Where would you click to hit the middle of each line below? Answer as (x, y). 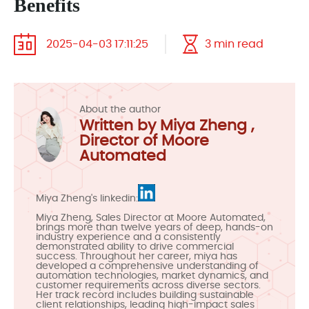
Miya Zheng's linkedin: (87, 199)
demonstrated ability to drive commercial (135, 247)
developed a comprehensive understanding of (147, 266)
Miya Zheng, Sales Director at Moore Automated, (151, 218)
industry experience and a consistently (128, 237)
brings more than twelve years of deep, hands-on (154, 228)
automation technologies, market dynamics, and (152, 276)
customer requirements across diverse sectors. (148, 286)
